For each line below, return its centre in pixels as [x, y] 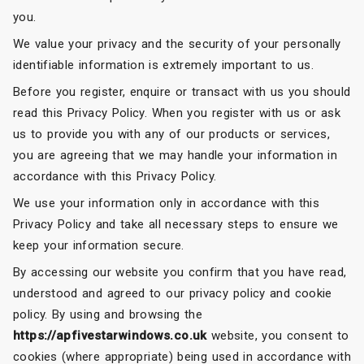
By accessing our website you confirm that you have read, [180, 272]
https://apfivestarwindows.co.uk [110, 335]
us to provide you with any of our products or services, [171, 134]
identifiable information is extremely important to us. [163, 65]
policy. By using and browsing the [108, 314]
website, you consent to [278, 335]
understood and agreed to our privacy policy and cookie [173, 293]
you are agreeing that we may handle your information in [175, 155]
